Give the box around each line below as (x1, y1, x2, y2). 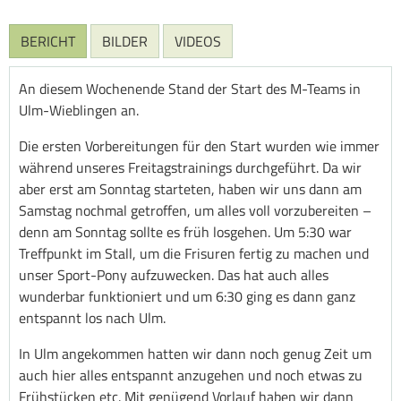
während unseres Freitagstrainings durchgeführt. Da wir (19, 157, 362, 179)
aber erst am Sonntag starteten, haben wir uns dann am (19, 178, 362, 200)
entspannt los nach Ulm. (19, 307, 166, 329)
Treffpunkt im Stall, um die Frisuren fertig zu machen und (19, 243, 369, 265)
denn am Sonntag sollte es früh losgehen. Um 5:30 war (19, 221, 352, 243)
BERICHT (21, 30, 75, 53)
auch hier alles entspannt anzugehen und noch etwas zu (19, 364, 363, 387)
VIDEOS (175, 30, 221, 53)
